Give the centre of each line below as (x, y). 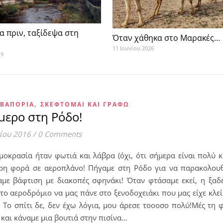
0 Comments (60, 134)
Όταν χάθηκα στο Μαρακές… (166, 38)
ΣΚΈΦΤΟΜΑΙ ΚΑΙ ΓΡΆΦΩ (85, 104)
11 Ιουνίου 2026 (133, 48)
